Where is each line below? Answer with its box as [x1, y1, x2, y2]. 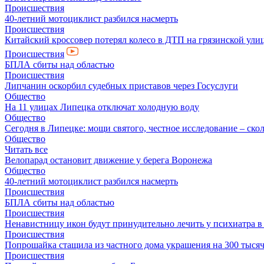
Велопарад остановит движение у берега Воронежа [5, 155, 212, 165]
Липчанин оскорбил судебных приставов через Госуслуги [5, 81, 238, 91]
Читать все [5, 144, 48, 154]
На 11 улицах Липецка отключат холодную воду [5, 102, 199, 112]
